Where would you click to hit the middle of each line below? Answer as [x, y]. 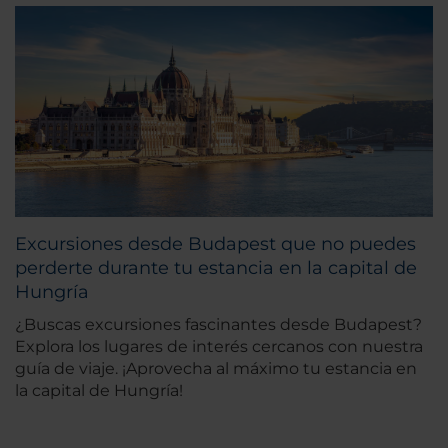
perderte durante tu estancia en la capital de [216, 268]
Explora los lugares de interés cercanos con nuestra [219, 347]
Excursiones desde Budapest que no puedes [215, 244]
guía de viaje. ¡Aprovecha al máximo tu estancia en [216, 369]
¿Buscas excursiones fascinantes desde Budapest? [218, 325]
